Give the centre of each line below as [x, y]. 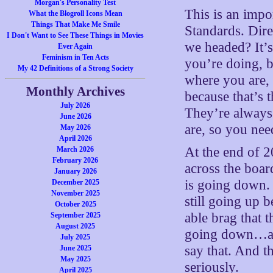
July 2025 [76, 237]
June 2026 [75, 116]
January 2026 [75, 171]
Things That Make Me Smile [75, 24]
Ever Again [76, 46]
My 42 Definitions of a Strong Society [75, 68]
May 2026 [75, 127]
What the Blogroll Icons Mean [75, 13]
